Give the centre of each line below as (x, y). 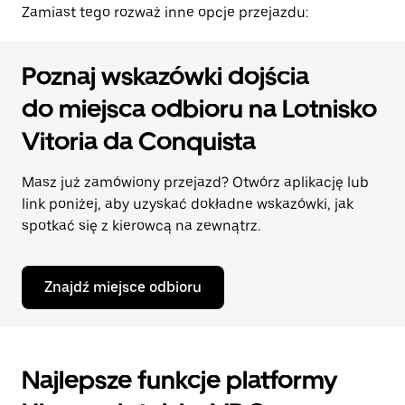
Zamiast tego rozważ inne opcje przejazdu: (165, 12)
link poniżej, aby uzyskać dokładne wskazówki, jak (188, 204)
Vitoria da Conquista (139, 141)
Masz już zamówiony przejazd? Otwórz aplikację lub (195, 182)
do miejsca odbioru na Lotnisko (199, 108)
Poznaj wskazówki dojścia (165, 76)
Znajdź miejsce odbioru (123, 287)
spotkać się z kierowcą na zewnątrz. (141, 226)
